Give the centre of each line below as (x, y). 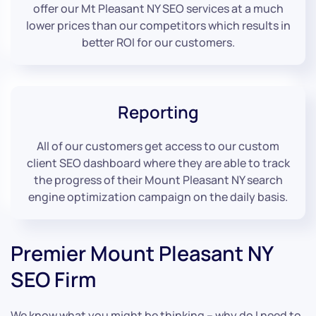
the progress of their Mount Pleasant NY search (158, 180)
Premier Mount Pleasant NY (142, 254)
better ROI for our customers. (158, 43)
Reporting (158, 112)
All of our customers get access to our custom (158, 146)
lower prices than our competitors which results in (158, 26)
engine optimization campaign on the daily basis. (158, 197)
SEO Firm (53, 280)
